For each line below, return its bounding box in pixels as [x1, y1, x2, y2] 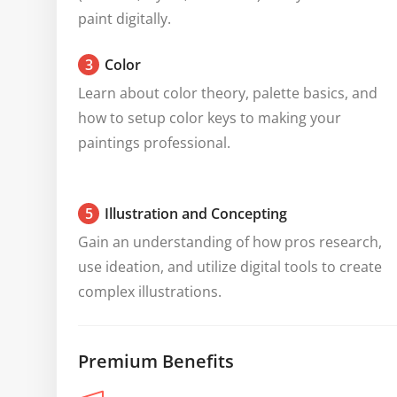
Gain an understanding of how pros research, [78, 232, 382, 252]
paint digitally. [78, 9, 171, 28]
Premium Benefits [78, 349, 234, 373]
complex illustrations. [78, 282, 222, 301]
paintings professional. [78, 133, 230, 152]
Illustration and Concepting [105, 204, 287, 223]
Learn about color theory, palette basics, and [78, 83, 378, 103]
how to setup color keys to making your [78, 108, 341, 128]
